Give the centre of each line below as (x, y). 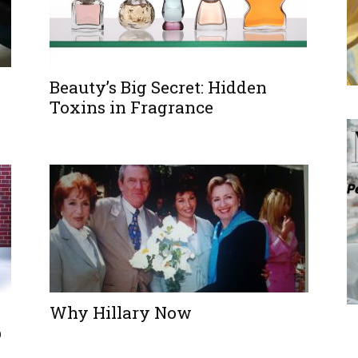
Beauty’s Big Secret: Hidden (158, 87)
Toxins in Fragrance (131, 107)
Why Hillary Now (121, 312)
